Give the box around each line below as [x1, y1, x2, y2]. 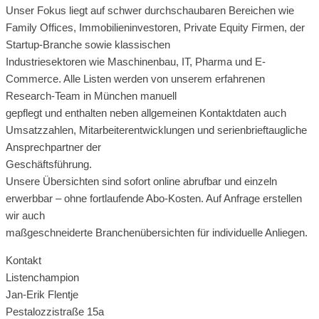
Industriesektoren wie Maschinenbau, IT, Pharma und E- [6, 55, 266, 68]
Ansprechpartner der [6, 140, 101, 153]
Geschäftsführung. [6, 157, 92, 170]
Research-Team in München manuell [6, 89, 177, 102]
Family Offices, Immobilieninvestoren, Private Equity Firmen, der [6, 21, 305, 33]
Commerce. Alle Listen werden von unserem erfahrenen [6, 72, 265, 85]
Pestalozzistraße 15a [6, 305, 104, 318]
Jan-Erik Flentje [6, 288, 78, 300]
